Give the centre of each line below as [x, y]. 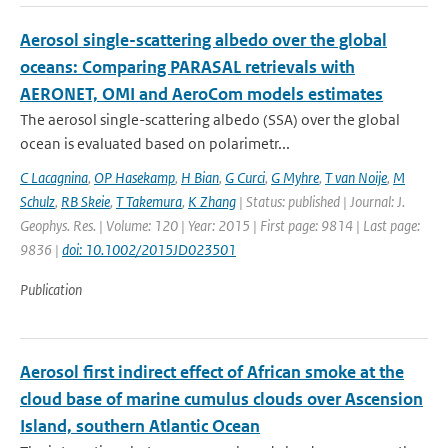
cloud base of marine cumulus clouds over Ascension [221, 399]
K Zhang [212, 201]
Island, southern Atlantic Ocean [140, 426]
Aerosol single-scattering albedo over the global [203, 40]
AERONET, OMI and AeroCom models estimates [201, 94]
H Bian [200, 177]
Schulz [37, 201]
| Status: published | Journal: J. [320, 201]
